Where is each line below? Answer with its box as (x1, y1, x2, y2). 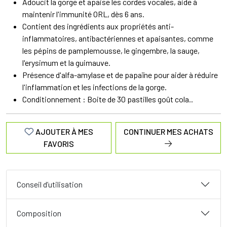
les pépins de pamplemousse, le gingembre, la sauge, (22, 46, 200, 55)
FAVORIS (44, 139, 74, 148)
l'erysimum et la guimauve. (22, 58, 110, 67)
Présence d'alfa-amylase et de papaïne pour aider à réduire (22, 70, 218, 80)
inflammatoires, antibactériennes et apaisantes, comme (22, 33, 213, 43)
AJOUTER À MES (35, 127, 93, 136)
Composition (17, 208, 61, 218)
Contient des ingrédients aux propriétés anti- (22, 21, 174, 31)
